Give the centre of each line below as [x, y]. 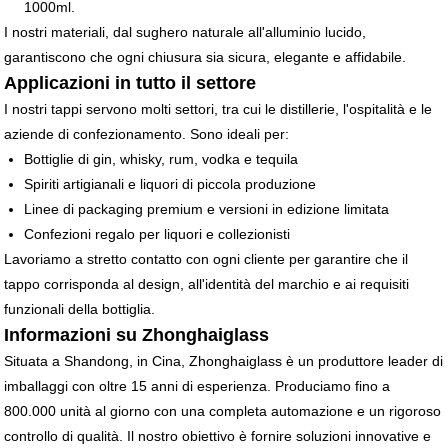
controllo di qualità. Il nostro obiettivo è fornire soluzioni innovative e [218, 436]
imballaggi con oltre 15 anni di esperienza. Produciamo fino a [197, 386]
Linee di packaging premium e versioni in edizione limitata [207, 209]
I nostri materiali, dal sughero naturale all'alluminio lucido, [185, 32]
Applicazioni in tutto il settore [130, 83]
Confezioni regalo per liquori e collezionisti [157, 234]
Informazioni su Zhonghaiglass [137, 335]
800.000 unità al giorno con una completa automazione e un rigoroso [223, 411]
